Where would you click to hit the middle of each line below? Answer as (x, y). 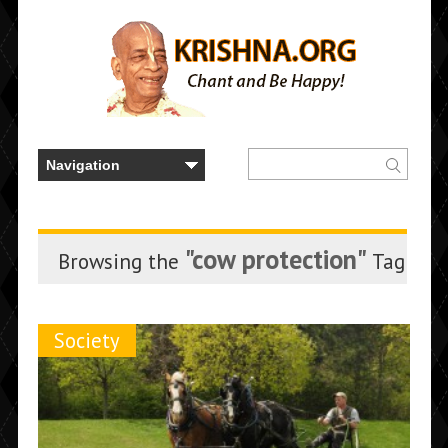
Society (86, 340)
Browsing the (121, 261)
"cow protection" (275, 259)
